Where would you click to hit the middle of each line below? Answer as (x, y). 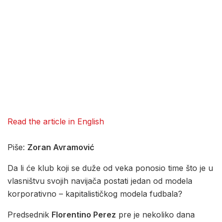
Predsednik (29, 215)
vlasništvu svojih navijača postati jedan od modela (100, 181)
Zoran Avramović (61, 147)
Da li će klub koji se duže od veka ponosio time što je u (110, 168)
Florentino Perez (84, 215)
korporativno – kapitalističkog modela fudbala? (95, 194)
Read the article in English (56, 122)
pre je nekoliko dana (155, 215)
